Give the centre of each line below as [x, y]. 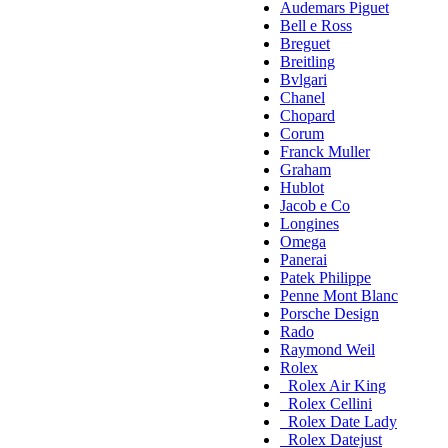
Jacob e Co [315, 206]
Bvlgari [303, 80]
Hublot [302, 188]
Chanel [302, 98]
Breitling [307, 62]
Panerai [303, 260]
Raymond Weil [327, 350]
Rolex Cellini [326, 404]
